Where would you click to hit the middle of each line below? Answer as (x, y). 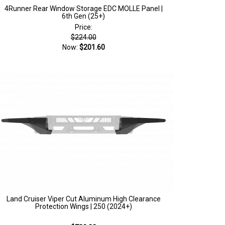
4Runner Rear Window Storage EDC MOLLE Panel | (83, 9)
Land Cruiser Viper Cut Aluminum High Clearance (83, 199)
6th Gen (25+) (83, 16)
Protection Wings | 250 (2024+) (83, 206)
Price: (83, 27)
